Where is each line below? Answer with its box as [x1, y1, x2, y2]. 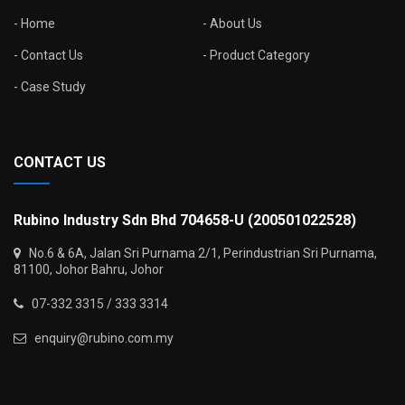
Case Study [21, 80, 86, 95]
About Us [210, 16, 262, 32]
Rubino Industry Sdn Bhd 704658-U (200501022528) [14, 212, 356, 230]
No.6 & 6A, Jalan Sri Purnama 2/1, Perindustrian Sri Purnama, [21, 246, 377, 261]
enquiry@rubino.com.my [26, 331, 174, 346]
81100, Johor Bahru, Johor [14, 262, 164, 278]
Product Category [210, 48, 310, 63]
